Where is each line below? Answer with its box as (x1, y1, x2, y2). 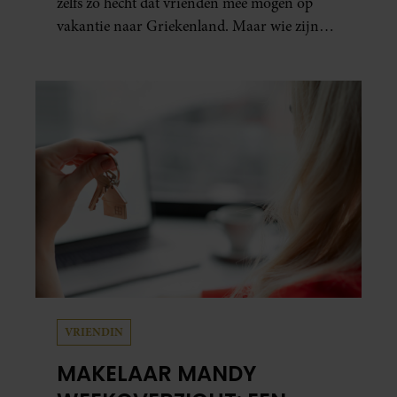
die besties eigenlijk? (57, 38, 182, 59)
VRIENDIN (65, 323, 123, 340)
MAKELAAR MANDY (57, 358, 256, 388)
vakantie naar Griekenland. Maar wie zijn (57, 15, 319, 36)
